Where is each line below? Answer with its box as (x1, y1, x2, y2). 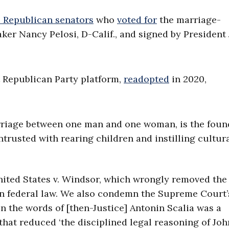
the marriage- (157, 14, 221, 26)
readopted (124, 73, 169, 85)
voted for (117, 14, 157, 26)
